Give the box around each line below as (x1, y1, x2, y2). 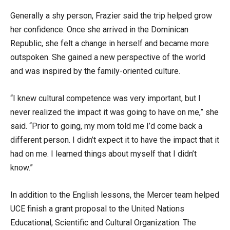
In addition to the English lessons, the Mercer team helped (10, 189, 219, 200)
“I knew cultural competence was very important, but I (10, 93, 201, 103)
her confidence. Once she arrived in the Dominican (10, 24, 188, 34)
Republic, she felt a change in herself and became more (10, 38, 209, 48)
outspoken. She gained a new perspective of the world (10, 52, 205, 62)
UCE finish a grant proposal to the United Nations (10, 203, 184, 214)
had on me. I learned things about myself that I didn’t (10, 148, 197, 159)
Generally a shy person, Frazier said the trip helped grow (10, 10, 212, 21)
